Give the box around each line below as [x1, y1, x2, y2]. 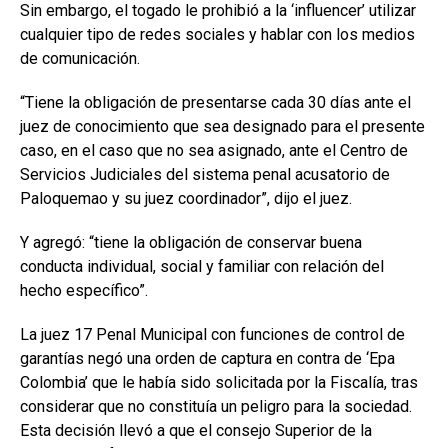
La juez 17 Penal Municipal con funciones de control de [20, 325, 405, 345]
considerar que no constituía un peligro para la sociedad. [20, 397, 412, 417]
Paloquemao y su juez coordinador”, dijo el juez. [20, 189, 352, 209]
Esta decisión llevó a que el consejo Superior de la [20, 421, 372, 441]
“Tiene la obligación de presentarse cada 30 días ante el [20, 93, 411, 113]
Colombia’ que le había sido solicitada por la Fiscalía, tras [20, 373, 418, 393]
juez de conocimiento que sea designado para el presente [20, 117, 425, 137]
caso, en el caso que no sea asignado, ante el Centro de [20, 141, 408, 161]
